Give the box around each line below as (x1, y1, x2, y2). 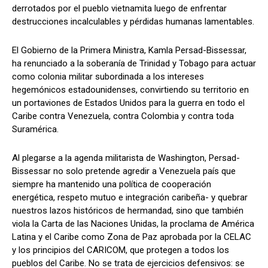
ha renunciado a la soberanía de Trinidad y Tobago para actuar (12, 57, 256, 69)
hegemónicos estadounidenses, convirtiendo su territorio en (12, 84, 249, 95)
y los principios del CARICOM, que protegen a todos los (12, 244, 229, 255)
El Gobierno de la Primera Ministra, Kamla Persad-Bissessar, (12, 44, 246, 56)
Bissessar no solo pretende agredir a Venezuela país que (12, 165, 236, 176)
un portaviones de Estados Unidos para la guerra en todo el (12, 97, 245, 108)
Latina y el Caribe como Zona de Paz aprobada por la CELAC (12, 231, 251, 242)
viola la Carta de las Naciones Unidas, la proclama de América (12, 218, 254, 229)
